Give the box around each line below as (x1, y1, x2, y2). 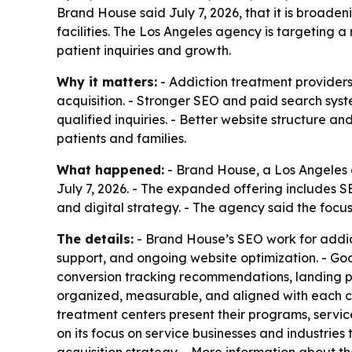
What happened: (57, 162, 164, 178)
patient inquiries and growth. (57, 42, 231, 58)
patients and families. (57, 130, 186, 146)
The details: (57, 231, 134, 247)
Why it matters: (57, 74, 157, 90)
